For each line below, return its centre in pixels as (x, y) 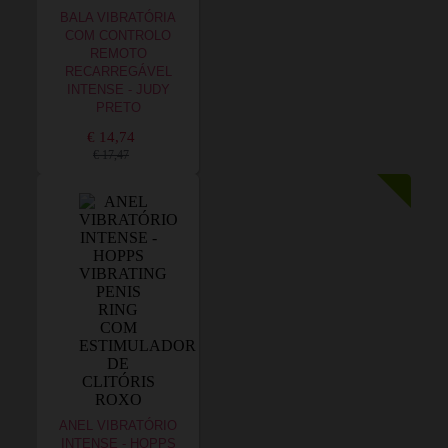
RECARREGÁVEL (118, 72)
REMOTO (118, 54)
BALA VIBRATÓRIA (118, 18)
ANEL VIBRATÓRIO (118, 426)
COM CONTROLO (118, 36)
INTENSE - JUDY (118, 90)
